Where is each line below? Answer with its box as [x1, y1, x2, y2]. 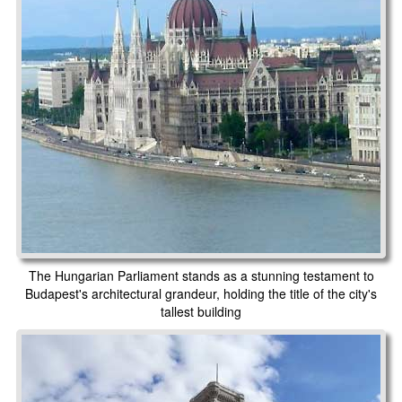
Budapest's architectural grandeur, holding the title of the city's [25, 284, 377, 302]
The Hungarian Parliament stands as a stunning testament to [28, 266, 374, 284]
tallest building [161, 301, 241, 320]
